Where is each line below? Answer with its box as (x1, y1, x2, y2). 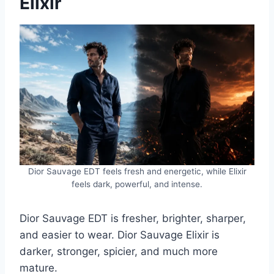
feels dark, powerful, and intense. (72, 179, 202, 190)
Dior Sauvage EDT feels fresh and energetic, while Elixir (28, 166, 246, 177)
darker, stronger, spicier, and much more (20, 245, 218, 258)
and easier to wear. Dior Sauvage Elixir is (20, 229, 220, 242)
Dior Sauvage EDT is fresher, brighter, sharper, (20, 212, 246, 225)
